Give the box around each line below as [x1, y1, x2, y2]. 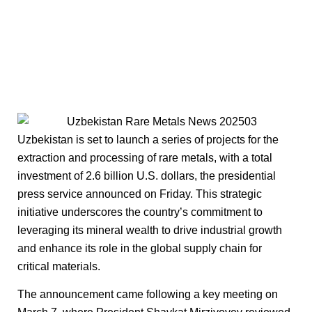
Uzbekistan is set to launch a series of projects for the [17, 133, 279, 146]
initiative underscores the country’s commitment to [17, 205, 263, 218]
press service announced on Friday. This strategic [17, 187, 262, 200]
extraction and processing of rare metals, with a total [17, 151, 272, 164]
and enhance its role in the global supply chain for [17, 242, 262, 254]
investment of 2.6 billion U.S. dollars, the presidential [17, 169, 276, 182]
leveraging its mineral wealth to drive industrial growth [17, 224, 282, 236]
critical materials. [17, 260, 100, 272]
